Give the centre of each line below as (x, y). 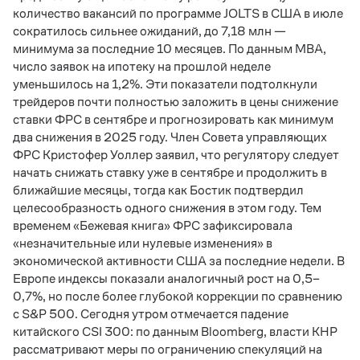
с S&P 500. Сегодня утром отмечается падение (151, 314)
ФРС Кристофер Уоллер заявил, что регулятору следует (176, 155)
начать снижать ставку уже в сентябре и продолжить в (170, 172)
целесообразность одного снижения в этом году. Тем (167, 208)
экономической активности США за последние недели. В (179, 261)
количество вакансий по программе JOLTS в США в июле (178, 13)
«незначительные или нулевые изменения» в (143, 243)
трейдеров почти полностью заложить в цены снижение (176, 102)
